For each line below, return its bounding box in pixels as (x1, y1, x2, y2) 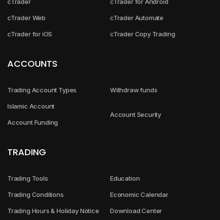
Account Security (110, 110, 162, 118)
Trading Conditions (7, 191, 64, 199)
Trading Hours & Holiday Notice (7, 207, 99, 215)
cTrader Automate (110, 14, 164, 22)
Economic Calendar (110, 191, 168, 199)
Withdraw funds (110, 86, 158, 94)
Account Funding (7, 118, 58, 127)
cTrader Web (7, 14, 46, 22)
